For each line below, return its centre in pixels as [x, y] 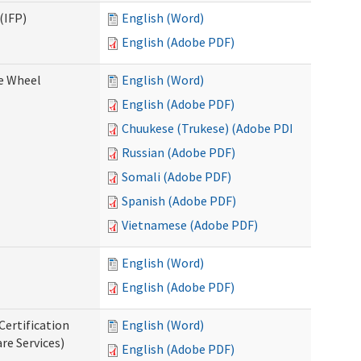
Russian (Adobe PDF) [178, 152]
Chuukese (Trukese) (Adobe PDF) [211, 128]
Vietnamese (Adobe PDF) [190, 225]
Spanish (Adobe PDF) [179, 201]
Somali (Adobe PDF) [176, 176]
